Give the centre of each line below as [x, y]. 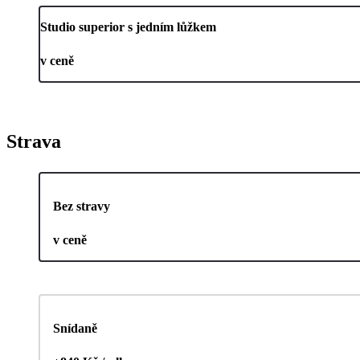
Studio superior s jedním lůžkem [128, 27]
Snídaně [75, 328]
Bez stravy [82, 206]
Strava [34, 141]
